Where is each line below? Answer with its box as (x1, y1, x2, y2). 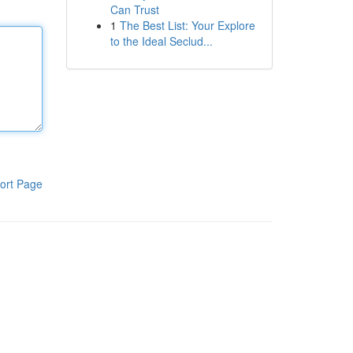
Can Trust (110, 2, 159, 17)
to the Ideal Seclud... (110, 33, 213, 49)
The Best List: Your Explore (119, 17, 255, 33)
